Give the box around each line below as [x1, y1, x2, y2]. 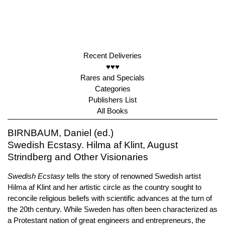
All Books [97, 106, 128, 115]
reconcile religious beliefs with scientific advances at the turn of [8, 194, 212, 202]
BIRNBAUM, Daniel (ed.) [8, 128, 114, 138]
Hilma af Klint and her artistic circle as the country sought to [8, 183, 201, 191]
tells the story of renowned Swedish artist [65, 172, 201, 180]
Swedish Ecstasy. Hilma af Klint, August [8, 140, 178, 150]
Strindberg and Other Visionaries [8, 152, 148, 162]
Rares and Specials [80, 73, 145, 82]
